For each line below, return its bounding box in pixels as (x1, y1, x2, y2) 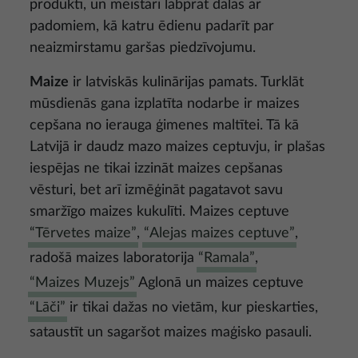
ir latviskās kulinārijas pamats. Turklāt (69, 75, 304, 90)
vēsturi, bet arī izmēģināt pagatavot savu (30, 183, 283, 198)
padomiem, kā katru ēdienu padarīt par (30, 19, 274, 34)
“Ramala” (198, 251, 255, 266)
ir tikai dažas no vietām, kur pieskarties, (66, 300, 318, 316)
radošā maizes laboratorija (30, 251, 198, 266)
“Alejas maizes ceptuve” (144, 226, 295, 241)
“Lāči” (30, 300, 66, 316)
